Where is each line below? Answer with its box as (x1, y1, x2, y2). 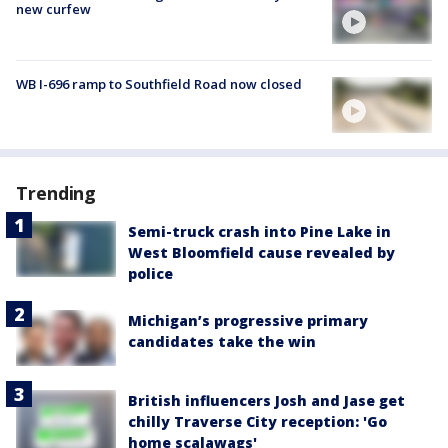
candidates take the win (128, 331, 316, 351)
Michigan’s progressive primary (128, 310, 368, 330)
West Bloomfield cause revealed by (128, 242, 395, 262)
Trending (16, 180, 97, 205)
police (128, 263, 173, 283)
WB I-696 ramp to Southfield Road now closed (16, 74, 302, 93)
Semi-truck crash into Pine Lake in (128, 221, 391, 241)
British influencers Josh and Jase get (128, 391, 405, 411)
